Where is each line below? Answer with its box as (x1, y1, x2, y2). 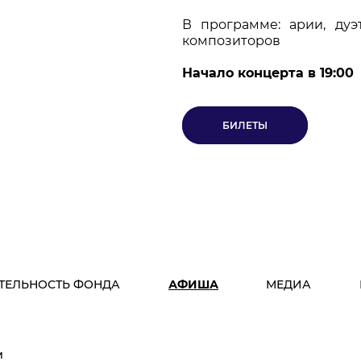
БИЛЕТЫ (222, 119, 268, 132)
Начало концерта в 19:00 (181, 65, 354, 81)
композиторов (181, 33, 284, 49)
